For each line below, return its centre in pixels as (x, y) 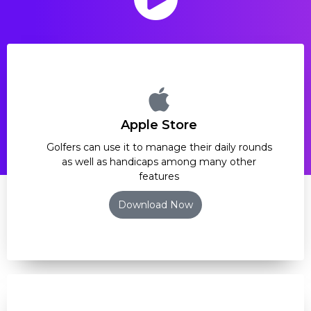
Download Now (155, 204)
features (159, 176)
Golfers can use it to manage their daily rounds (159, 147)
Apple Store (159, 125)
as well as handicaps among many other (159, 161)
